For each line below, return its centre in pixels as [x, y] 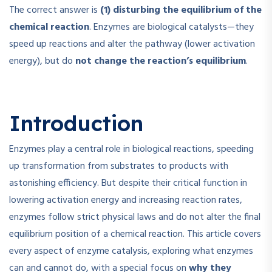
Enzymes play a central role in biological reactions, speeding [131, 150]
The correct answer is [55, 11]
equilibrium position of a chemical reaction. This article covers [135, 235]
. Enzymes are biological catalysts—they [172, 28]
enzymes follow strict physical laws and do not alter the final [135, 218]
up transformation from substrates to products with [119, 167]
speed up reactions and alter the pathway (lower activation [132, 45]
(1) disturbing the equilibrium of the [181, 11]
